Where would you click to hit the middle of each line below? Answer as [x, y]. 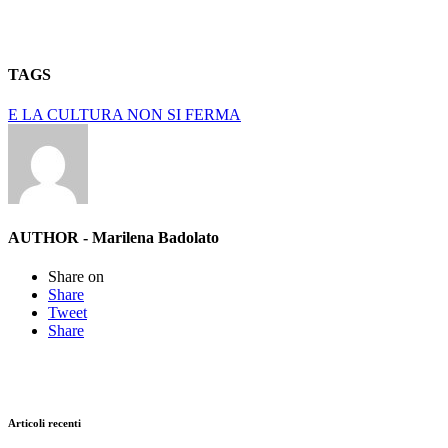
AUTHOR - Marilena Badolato [113, 237]
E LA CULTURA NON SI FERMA [124, 114]
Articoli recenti [44, 423]
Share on [76, 277]
